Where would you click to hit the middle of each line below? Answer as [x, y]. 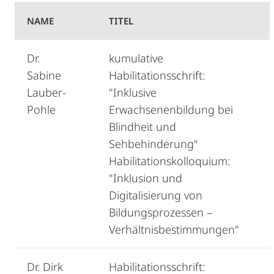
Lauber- [46, 92]
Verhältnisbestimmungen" [174, 229]
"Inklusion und [146, 178]
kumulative [136, 58]
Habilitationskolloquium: [169, 161]
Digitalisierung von [156, 195]
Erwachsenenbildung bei [171, 109]
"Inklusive [133, 92]
